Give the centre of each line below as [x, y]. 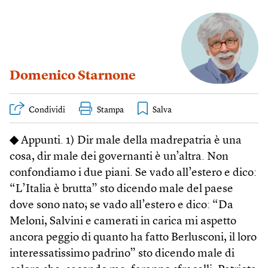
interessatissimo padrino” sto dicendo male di [122, 254]
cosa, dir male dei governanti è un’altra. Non [119, 157]
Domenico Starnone [73, 76]
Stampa [110, 110]
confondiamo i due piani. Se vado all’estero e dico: [133, 173]
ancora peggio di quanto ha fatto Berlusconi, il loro [133, 238]
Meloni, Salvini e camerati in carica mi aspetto [123, 222]
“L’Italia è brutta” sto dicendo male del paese [121, 190]
